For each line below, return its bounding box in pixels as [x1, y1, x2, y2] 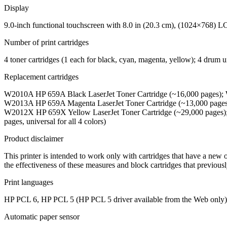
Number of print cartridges [4, 37, 89, 47]
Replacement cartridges [4, 72, 79, 81]
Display [4, 3, 29, 12]
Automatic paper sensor [4, 212, 80, 221]
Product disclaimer [4, 134, 63, 143]
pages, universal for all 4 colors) [4, 117, 106, 126]
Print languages [4, 177, 53, 186]
